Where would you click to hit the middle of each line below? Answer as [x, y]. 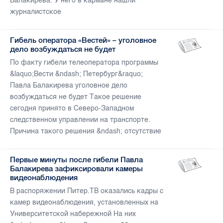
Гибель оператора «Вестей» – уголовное [83, 40]
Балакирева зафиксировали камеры [76, 169]
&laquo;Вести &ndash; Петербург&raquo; [76, 74]
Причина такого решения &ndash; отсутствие [86, 131]
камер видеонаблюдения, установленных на [84, 203]
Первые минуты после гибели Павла [76, 160]
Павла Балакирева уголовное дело [69, 86]
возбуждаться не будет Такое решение [76, 97]
